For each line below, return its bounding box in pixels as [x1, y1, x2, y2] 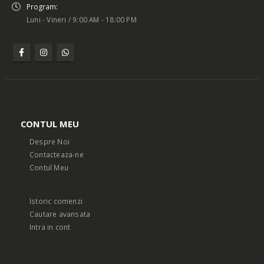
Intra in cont [29, 222, 71, 232]
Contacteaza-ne [29, 149, 84, 159]
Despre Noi [29, 136, 70, 146]
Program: [27, 2, 58, 12]
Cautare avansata [29, 209, 91, 219]
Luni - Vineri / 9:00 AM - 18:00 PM [27, 15, 137, 25]
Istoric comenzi [29, 196, 82, 206]
